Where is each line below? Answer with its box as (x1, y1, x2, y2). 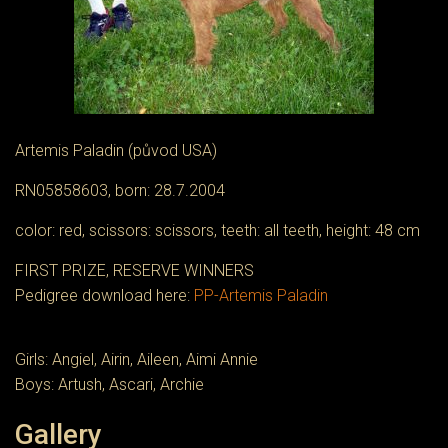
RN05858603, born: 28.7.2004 (15, 181, 225, 200)
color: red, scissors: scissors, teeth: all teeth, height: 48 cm (15, 221, 420, 240)
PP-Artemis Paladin (194, 286, 328, 305)
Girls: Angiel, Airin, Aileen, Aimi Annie (15, 350, 258, 369)
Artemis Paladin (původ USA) (15, 141, 217, 160)
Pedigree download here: (15, 286, 194, 305)
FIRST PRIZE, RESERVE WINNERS (15, 261, 254, 280)
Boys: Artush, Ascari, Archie (15, 375, 204, 394)
